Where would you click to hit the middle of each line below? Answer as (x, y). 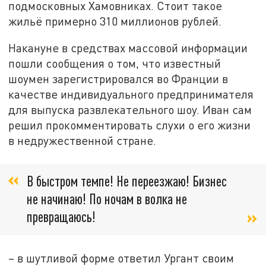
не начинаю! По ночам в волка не (107, 198)
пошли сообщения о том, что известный (115, 64)
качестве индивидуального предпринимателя (131, 94)
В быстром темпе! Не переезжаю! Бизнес (127, 180)
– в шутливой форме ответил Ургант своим (121, 258)
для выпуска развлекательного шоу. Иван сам (130, 110)
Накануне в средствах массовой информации (128, 48)
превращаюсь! (61, 216)
